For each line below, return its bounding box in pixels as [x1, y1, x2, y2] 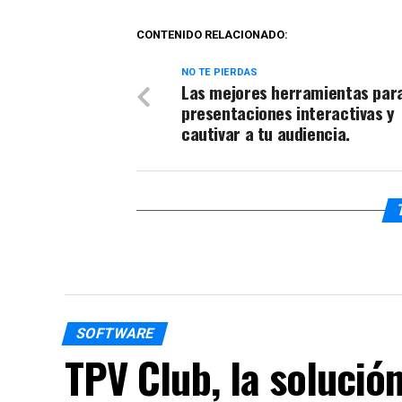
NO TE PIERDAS [181, 66, 258, 78]
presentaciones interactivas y [181, 100, 395, 126]
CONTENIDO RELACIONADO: [136, 28, 288, 41]
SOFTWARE [74, 325, 156, 342]
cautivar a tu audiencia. [181, 120, 350, 146]
